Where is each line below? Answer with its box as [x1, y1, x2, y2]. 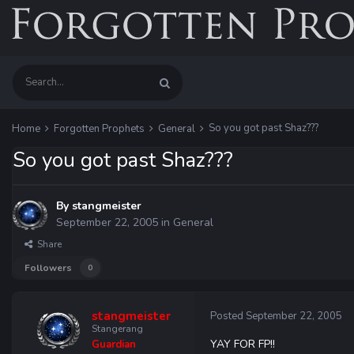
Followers [24, 262, 72, 274]
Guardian [91, 337, 136, 352]
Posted [210, 309, 246, 323]
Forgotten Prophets [54, 122, 147, 136]
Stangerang [91, 322, 143, 335]
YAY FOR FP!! [210, 337, 275, 352]
